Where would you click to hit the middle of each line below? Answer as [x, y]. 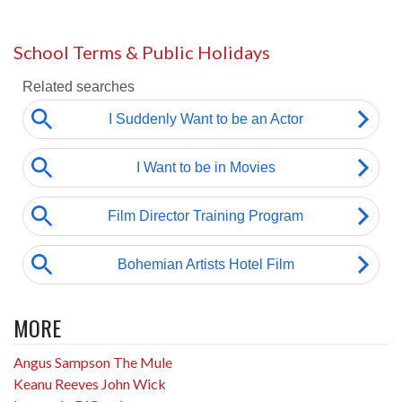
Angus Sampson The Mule [93, 362]
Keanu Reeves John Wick [90, 384]
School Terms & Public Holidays [142, 52]
